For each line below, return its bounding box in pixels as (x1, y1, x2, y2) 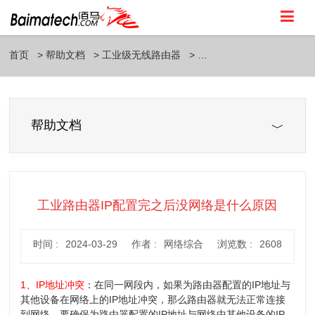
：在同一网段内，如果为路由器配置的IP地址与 (84, 279, 291, 290)
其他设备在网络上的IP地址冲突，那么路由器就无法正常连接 (20, 294, 286, 305)
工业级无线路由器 (102, 49, 181, 60)
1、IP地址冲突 (20, 279, 85, 290)
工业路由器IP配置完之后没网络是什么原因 (37, 198, 278, 212)
